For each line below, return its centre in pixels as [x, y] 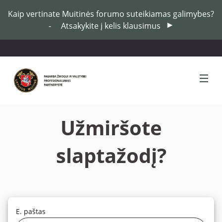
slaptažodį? [111, 156]
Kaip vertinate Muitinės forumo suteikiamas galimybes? [111, 14]
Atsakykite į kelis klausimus [112, 26]
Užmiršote [111, 128]
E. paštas [31, 212]
